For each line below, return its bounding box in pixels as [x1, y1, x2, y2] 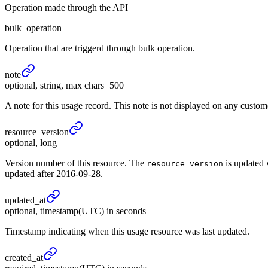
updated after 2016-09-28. [5, 169, 103, 179]
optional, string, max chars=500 [5, 80, 124, 91]
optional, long [5, 138, 57, 148]
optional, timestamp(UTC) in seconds [5, 206, 146, 217]
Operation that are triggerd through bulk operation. [5, 43, 195, 54]
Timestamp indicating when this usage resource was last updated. [5, 226, 249, 237]
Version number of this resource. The [5, 158, 147, 169]
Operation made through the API [5, 2, 128, 13]
